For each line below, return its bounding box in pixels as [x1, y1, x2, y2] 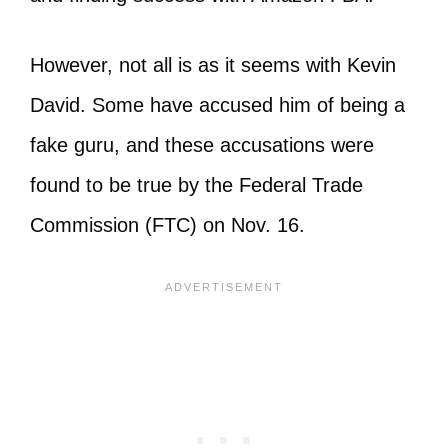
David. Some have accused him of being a [30, 94, 405, 117]
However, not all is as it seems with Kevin [30, 54, 396, 77]
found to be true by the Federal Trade [30, 174, 363, 197]
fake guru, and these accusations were [30, 134, 374, 157]
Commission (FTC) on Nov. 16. [30, 214, 311, 237]
